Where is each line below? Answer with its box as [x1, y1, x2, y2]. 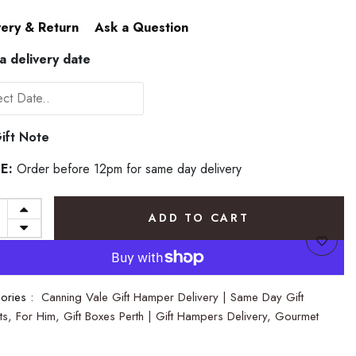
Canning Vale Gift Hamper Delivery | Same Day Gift [41, 288, 304, 307]
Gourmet [275, 308, 319, 326]
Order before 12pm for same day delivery [13, 160, 242, 179]
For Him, [16, 308, 64, 326]
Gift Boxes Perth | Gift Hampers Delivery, [64, 308, 275, 326]
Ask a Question [95, 18, 188, 37]
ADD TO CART [149, 210, 250, 226]
